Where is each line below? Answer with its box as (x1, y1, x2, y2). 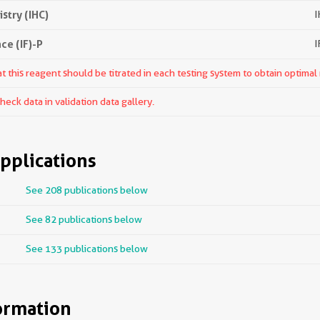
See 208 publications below (26, 184, 148, 196)
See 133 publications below (26, 243, 148, 254)
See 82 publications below (26, 214, 142, 225)
